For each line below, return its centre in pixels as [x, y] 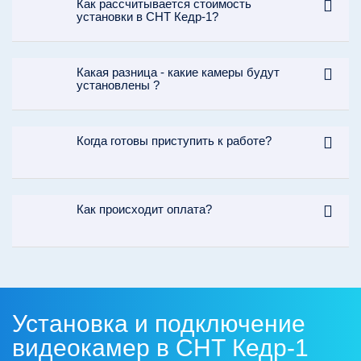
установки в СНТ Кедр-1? [147, 17]
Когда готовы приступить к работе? [174, 141]
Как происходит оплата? [144, 210]
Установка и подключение [159, 324]
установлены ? [118, 85]
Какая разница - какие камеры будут [178, 73]
